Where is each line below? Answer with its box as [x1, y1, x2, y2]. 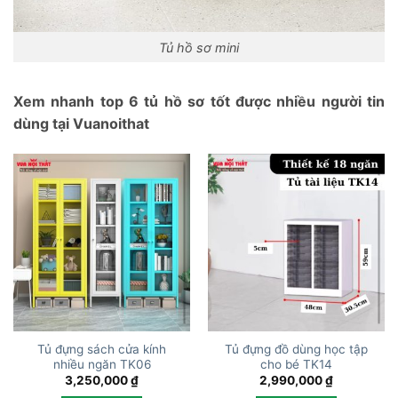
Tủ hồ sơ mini [159, 39, 239, 55]
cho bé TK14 [260, 356, 332, 371]
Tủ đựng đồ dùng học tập [225, 341, 368, 356]
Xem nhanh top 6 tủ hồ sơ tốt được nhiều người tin [13, 92, 385, 111]
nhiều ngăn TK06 [52, 356, 151, 371]
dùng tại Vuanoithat [13, 115, 149, 133]
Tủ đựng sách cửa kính [37, 341, 166, 356]
